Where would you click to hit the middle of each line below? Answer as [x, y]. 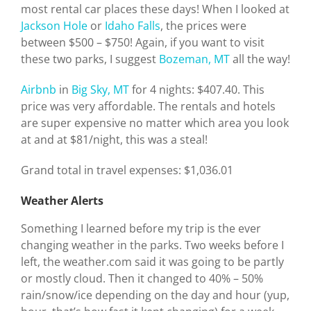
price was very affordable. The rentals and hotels [148, 106]
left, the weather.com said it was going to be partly [152, 261]
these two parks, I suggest [90, 59]
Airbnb [39, 89]
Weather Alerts [62, 200]
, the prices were [203, 25]
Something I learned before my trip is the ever [141, 228]
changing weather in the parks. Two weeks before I [152, 245]
